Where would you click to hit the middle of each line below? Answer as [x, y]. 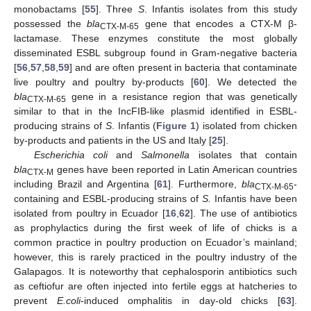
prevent [35, 301]
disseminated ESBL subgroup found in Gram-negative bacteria [155, 53]
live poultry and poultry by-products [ [104, 82]
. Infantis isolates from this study [220, 9]
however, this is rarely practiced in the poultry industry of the [155, 257]
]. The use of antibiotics [244, 213]
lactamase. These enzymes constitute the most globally [155, 39]
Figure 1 [176, 126]
